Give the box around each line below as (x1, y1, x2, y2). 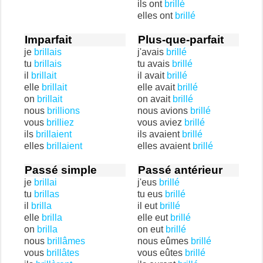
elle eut (137, 213, 170, 222)
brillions (47, 106, 80, 116)
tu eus (137, 189, 165, 199)
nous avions (137, 106, 190, 116)
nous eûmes (137, 236, 191, 246)
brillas (34, 189, 59, 199)
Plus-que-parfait (138, 33, 224, 46)
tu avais (137, 59, 172, 69)
